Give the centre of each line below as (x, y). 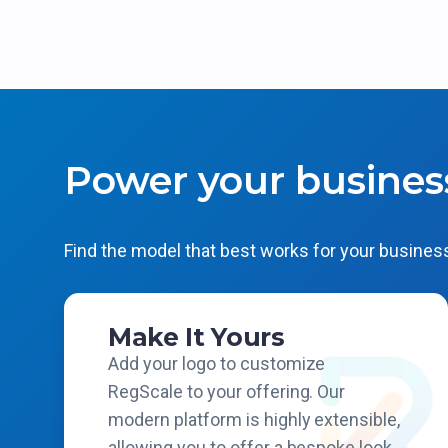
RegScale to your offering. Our (227, 391)
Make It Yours (196, 337)
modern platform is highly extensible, (254, 419)
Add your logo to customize (217, 363)
